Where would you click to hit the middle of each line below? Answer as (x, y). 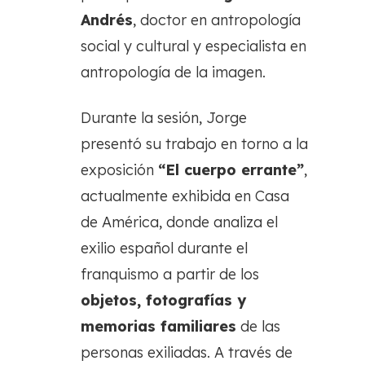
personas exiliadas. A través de (187, 352)
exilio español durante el (164, 248)
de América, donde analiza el (179, 222)
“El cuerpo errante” (231, 169)
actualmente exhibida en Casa (185, 196)
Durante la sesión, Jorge (164, 117)
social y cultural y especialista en (193, 46)
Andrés (107, 20)
